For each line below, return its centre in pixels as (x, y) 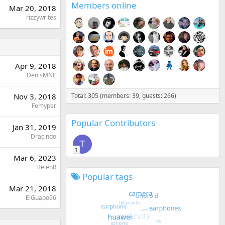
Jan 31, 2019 (34, 127)
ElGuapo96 (41, 197)
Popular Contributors (113, 123)
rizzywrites (41, 17)
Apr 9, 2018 (36, 66)
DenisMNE (41, 75)
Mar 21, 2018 (33, 188)
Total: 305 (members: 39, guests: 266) (124, 95)
